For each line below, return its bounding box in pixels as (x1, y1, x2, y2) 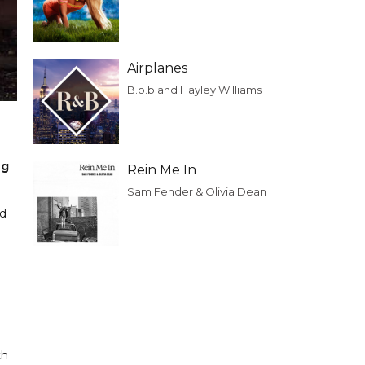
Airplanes (127, 60, 187, 76)
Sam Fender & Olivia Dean (127, 185, 266, 198)
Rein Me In (127, 162, 196, 178)
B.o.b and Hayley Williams (127, 83, 262, 96)
